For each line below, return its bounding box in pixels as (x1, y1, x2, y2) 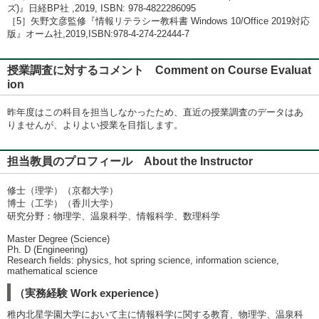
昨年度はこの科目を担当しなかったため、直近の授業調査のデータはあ (7, 107, 303, 117)
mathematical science (7, 266, 98, 276)
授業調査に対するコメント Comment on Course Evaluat (7, 64, 311, 76)
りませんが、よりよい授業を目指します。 (7, 120, 183, 130)
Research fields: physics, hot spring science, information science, (7, 255, 279, 266)
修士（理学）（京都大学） (7, 185, 118, 196)
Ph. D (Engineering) (7, 244, 88, 255)
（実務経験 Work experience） (14, 287, 164, 299)
